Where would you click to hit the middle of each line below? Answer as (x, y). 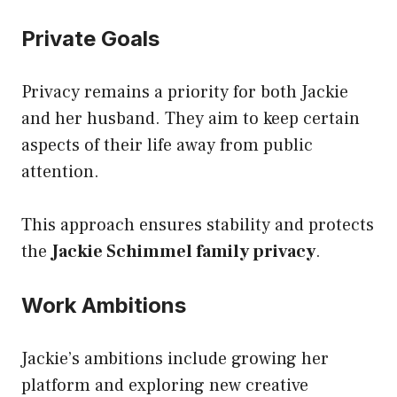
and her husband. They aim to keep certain (191, 118)
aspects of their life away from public (167, 145)
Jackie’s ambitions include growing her (175, 358)
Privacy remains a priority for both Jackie (185, 92)
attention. (60, 171)
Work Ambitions (104, 305)
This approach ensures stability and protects (198, 225)
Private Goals (90, 38)
